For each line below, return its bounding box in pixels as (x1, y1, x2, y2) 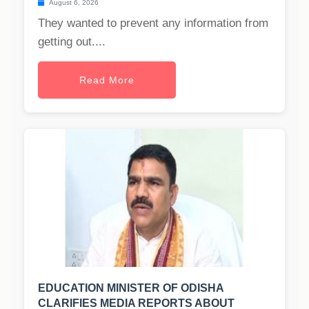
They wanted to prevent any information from (38, 17, 268, 30)
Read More (79, 74, 134, 86)
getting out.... (38, 35, 106, 49)
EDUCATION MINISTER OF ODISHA (38, 282, 223, 295)
